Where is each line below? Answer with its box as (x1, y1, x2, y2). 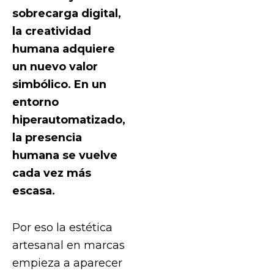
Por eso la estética (12, 220, 113, 234)
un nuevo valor (12, 59, 98, 73)
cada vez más (12, 166, 91, 179)
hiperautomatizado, (12, 113, 125, 126)
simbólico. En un (12, 77, 106, 91)
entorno (12, 95, 59, 108)
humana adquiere (12, 42, 115, 55)
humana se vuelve (12, 148, 117, 161)
